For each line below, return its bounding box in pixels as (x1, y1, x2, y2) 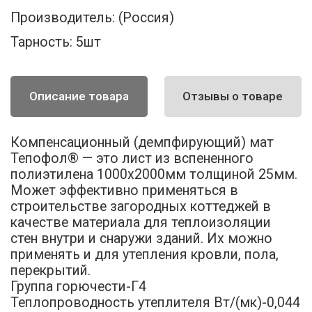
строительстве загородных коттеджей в (10, 198, 272, 214)
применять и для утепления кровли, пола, (10, 246, 279, 263)
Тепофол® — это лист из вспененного (10, 150, 254, 166)
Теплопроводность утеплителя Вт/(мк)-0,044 (10, 294, 301, 311)
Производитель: (10, 9, 116, 26)
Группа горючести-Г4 (10, 278, 147, 295)
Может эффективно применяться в (10, 182, 239, 198)
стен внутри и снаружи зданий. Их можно (10, 230, 273, 247)
